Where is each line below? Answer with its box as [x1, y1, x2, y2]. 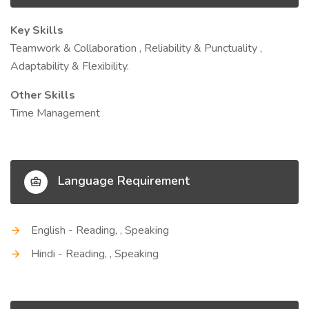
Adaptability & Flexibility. [10, 59, 129, 74]
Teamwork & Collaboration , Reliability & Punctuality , [10, 41, 262, 56]
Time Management [10, 106, 100, 121]
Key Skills [10, 23, 63, 38]
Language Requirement [54, 172, 190, 190]
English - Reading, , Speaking [31, 223, 169, 238]
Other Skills [10, 88, 75, 103]
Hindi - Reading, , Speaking [31, 246, 159, 261]
